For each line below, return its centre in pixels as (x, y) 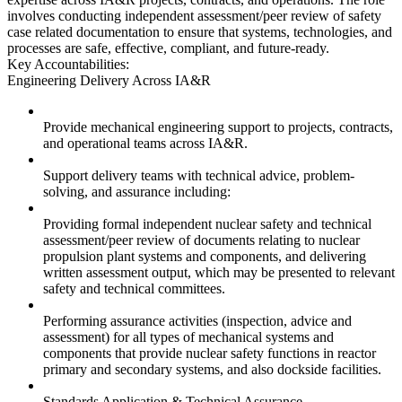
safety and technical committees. (134, 289)
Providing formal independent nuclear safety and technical (207, 224)
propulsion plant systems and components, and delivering (205, 257)
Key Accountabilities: (68, 65)
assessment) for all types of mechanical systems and (188, 337)
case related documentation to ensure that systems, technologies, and (200, 32)
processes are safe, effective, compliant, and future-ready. (168, 48)
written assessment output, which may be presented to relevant (219, 273)
